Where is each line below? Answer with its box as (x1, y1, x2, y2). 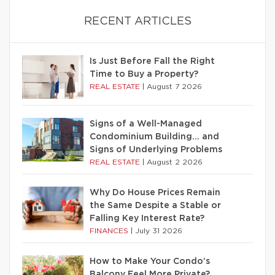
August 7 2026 (147, 83, 202, 91)
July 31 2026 (135, 227, 182, 235)
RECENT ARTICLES (83, 16, 192, 28)
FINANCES (90, 227, 131, 235)
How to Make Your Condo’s (90, 257, 210, 266)
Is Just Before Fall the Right (90, 57, 215, 66)
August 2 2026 (147, 158, 203, 166)
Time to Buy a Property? (90, 70, 198, 79)
